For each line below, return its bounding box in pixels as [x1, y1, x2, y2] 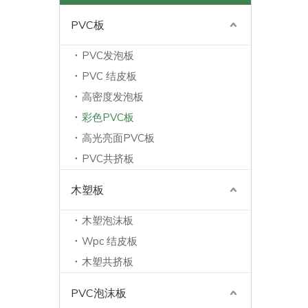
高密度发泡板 [82, 90, 144, 103]
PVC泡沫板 [71, 286, 126, 300]
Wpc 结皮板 [82, 234, 137, 247]
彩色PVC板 [82, 111, 134, 124]
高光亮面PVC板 [82, 131, 155, 144]
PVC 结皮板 [82, 69, 137, 82]
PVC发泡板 [82, 49, 134, 62]
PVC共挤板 [82, 152, 134, 165]
